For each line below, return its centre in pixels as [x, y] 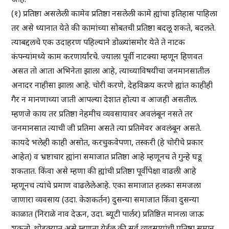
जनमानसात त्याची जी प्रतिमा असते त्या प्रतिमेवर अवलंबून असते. [107, 128]
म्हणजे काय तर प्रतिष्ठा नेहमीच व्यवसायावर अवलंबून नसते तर [102, 114]
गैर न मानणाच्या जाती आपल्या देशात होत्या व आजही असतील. [105, 99]
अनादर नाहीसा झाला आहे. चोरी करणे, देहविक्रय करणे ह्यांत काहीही [112, 85]
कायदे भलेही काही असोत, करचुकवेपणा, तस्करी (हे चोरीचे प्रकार [108, 142]
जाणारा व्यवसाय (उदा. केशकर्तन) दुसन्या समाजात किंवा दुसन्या [105, 200]
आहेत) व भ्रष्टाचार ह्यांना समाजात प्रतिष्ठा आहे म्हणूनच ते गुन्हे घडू [107, 157]
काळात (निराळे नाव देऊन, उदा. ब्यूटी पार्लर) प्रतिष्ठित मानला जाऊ [108, 214]
